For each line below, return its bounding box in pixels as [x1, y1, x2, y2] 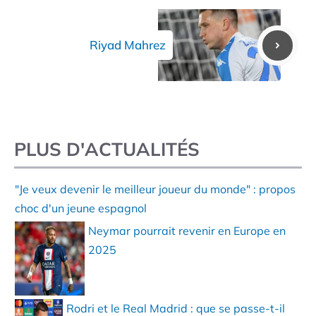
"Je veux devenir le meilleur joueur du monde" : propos [15, 181, 296, 196]
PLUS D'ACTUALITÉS [14, 138, 200, 162]
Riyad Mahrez [90, 37, 166, 53]
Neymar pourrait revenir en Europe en [87, 223, 286, 238]
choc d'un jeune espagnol [15, 200, 147, 215]
